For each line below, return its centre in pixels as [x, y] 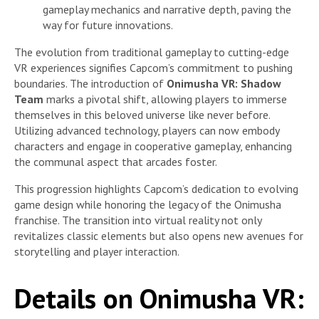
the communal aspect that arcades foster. [116, 161]
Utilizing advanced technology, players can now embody [147, 130]
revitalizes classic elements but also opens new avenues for [159, 235]
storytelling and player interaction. [97, 251]
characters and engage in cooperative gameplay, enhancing [153, 146]
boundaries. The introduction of [90, 83]
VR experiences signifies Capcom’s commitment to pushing [153, 67]
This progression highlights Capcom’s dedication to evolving [156, 188]
